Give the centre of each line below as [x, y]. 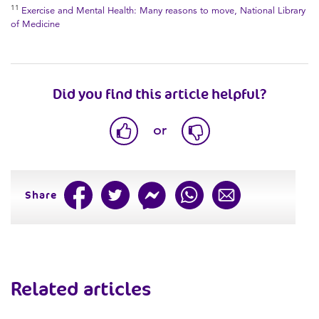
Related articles [81, 288]
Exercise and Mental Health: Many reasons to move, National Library [163, 10]
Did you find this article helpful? [159, 94]
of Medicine [35, 24]
